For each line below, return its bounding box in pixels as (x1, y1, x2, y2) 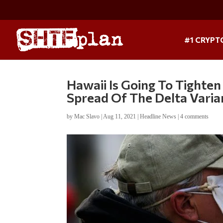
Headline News (140, 112, 177, 120)
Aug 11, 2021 (103, 112, 136, 120)
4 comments (180, 112, 209, 120)
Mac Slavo (74, 112, 100, 120)
